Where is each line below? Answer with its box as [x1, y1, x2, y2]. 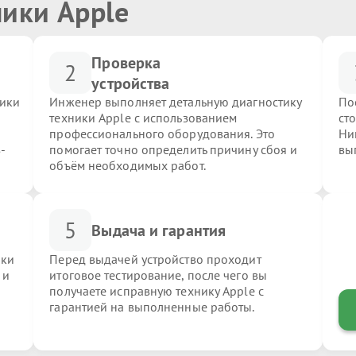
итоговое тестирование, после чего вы [49, 267, 267, 283]
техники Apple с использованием [49, 110, 238, 126]
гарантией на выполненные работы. [49, 299, 255, 315]
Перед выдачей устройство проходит [49, 251, 261, 267]
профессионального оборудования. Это [49, 126, 275, 141]
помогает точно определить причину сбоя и [49, 141, 298, 157]
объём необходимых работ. [49, 157, 206, 173]
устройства [91, 72, 170, 94]
